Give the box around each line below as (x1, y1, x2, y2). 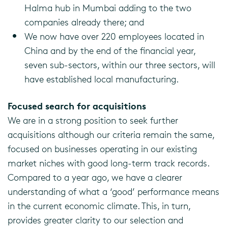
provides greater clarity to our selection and (8, 214, 183, 225)
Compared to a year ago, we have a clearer (8, 172, 182, 183)
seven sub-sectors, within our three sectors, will (24, 59, 215, 70)
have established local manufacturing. (24, 73, 179, 84)
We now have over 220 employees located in (24, 31, 204, 42)
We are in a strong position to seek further (8, 115, 178, 126)
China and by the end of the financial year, (24, 45, 195, 56)
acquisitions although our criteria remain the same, (8, 129, 214, 140)
